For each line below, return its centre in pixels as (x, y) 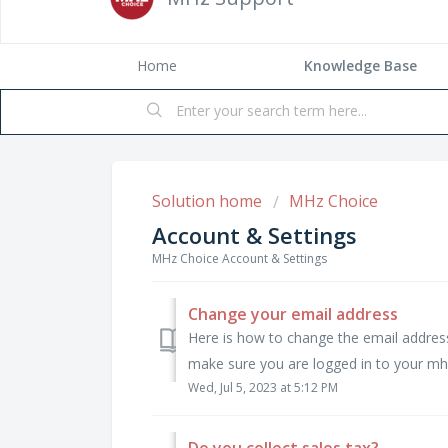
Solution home (209, 201)
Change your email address (293, 313)
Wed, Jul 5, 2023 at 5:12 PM (263, 387)
